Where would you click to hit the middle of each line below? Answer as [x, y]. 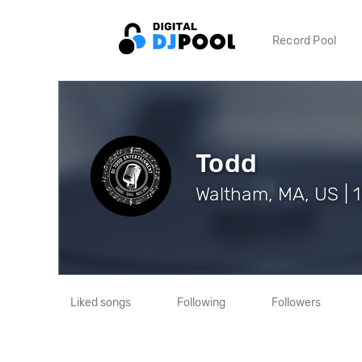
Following [201, 303]
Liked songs [101, 303]
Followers [296, 303]
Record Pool [305, 40]
